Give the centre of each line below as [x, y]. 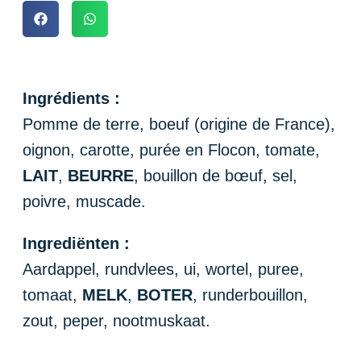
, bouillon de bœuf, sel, [216, 175]
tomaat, [52, 295]
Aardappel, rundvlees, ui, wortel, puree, [163, 269]
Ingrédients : [71, 98]
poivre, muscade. [84, 201]
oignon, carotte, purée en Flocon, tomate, [171, 149]
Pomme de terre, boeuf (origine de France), [179, 124]
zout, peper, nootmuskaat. [116, 320]
